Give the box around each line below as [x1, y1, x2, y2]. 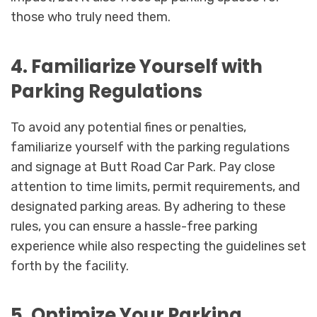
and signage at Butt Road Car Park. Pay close [11, 158, 275, 175]
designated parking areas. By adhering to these [11, 198, 286, 214]
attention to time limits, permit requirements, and [11, 178, 300, 195]
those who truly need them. [11, 9, 171, 25]
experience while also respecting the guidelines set [11, 238, 306, 254]
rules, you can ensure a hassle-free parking [11, 218, 258, 234]
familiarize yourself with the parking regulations [11, 139, 289, 155]
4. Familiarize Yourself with [11, 53, 263, 79]
